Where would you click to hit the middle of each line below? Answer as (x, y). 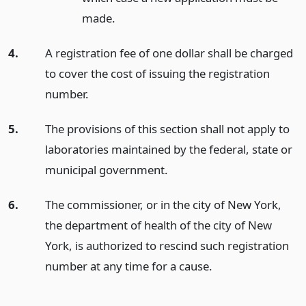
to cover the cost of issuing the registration (157, 74)
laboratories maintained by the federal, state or (168, 149)
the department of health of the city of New (158, 225)
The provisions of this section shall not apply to (167, 128)
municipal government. (106, 169)
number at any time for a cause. (128, 266)
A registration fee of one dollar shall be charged (169, 53)
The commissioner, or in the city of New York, (163, 204)
